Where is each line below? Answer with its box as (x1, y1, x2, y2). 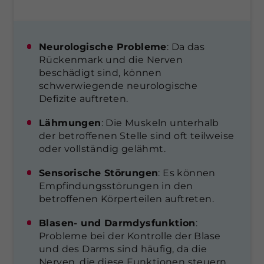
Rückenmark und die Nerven (39, 54, 183, 65)
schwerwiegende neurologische (39, 80, 198, 91)
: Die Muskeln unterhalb (101, 117, 219, 128)
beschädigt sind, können (39, 67, 162, 78)
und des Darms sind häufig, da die (39, 243, 207, 255)
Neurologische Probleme (39, 41, 167, 52)
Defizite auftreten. (39, 93, 128, 104)
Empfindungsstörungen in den (39, 180, 193, 192)
